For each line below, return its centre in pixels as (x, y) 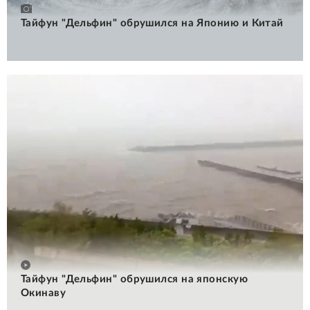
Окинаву (44, 293)
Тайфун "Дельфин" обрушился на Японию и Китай (152, 23)
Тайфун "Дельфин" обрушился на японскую (135, 279)
